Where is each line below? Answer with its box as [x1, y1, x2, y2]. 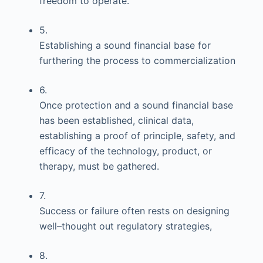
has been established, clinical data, [39, 114, 194, 126]
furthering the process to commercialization [39, 55, 235, 66]
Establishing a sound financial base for [39, 39, 211, 51]
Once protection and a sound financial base [39, 99, 233, 111]
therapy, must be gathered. [39, 160, 159, 172]
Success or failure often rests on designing [39, 205, 230, 217]
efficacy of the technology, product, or [39, 145, 212, 157]
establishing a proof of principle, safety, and [39, 130, 235, 141]
